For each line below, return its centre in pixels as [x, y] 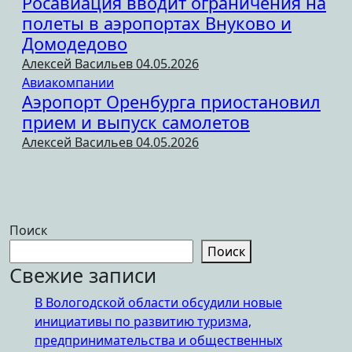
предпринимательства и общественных [158, 340]
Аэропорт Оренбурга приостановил [171, 101]
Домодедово [75, 43]
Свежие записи [83, 275]
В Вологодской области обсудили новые [158, 302]
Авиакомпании [68, 82]
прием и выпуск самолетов [136, 122]
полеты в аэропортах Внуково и [157, 23]
